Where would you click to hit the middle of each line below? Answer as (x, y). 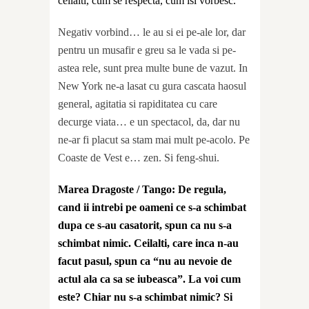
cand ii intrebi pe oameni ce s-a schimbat (152, 207)
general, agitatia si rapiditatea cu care (138, 103)
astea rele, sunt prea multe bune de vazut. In (153, 68)
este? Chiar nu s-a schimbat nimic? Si (145, 297)
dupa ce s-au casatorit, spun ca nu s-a (145, 225)
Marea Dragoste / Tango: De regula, (142, 189)
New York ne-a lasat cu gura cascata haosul (152, 86)
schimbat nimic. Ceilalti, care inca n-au (148, 243)
